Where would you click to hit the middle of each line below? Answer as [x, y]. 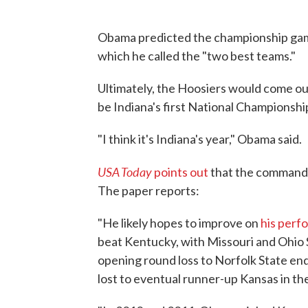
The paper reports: [148, 190]
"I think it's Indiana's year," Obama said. [200, 139]
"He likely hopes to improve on [179, 222]
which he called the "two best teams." [197, 55]
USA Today [125, 171]
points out [180, 172]
